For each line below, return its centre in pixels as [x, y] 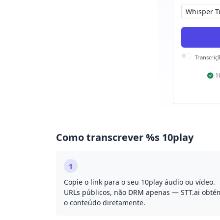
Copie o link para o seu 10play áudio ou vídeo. [139, 182]
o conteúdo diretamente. [105, 203]
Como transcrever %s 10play [125, 137]
